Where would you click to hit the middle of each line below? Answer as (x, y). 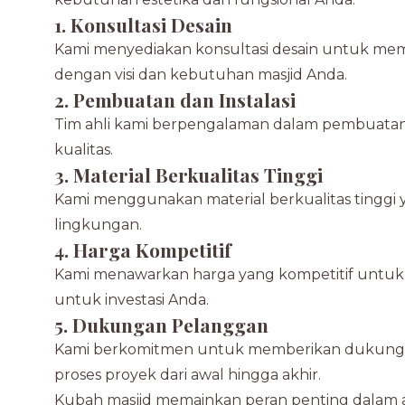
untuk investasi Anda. (132, 300)
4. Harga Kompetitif (143, 250)
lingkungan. (98, 225)
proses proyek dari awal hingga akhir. (188, 375)
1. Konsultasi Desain (143, 24)
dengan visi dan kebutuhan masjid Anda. (201, 75)
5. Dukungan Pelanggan (161, 325)
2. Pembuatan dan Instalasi (175, 99)
